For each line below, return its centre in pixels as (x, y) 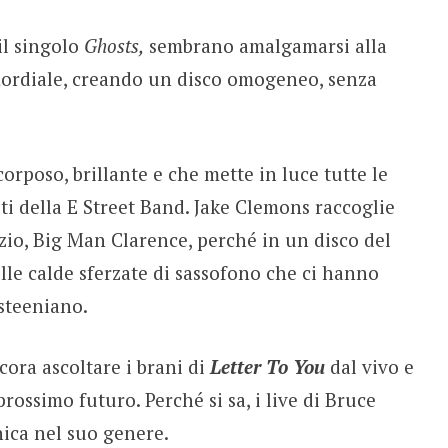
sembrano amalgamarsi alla (265, 46)
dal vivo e (369, 367)
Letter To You (267, 367)
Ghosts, (113, 46)
